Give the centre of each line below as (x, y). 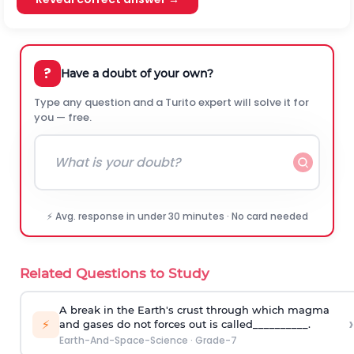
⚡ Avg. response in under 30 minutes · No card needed (177, 216)
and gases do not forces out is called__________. (185, 324)
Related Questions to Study (115, 273)
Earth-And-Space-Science (123, 340)
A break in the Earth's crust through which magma (194, 309)
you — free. (63, 117)
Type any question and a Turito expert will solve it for (171, 102)
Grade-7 (216, 340)
